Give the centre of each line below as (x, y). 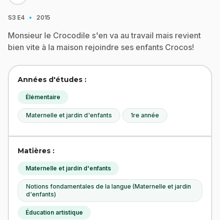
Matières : (36, 151)
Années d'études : (52, 80)
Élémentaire (43, 97)
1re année (145, 115)
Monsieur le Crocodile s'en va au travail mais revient (104, 35)
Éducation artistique (54, 212)
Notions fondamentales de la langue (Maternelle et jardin (109, 186)
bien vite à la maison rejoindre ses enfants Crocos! (101, 47)
